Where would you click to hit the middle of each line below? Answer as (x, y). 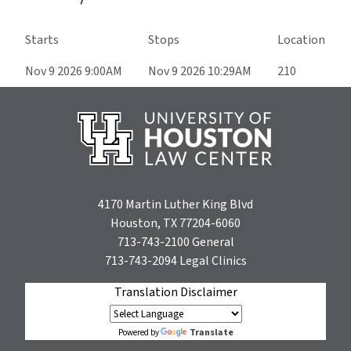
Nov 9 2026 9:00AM (74, 72)
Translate (211, 332)
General (212, 242)
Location (301, 40)
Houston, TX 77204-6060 (175, 223)
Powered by (139, 332)
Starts (42, 40)
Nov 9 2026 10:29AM (200, 72)
